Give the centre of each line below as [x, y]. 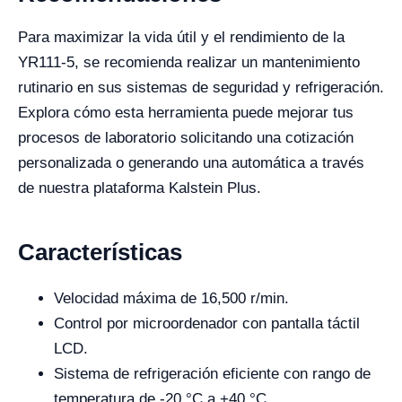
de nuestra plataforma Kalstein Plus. [140, 188]
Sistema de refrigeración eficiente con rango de [212, 374]
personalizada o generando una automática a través [191, 163]
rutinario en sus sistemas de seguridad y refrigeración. [201, 88]
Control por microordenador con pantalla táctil [207, 324]
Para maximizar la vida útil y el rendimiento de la [181, 38]
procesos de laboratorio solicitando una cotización [186, 138]
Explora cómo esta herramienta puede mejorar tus [186, 113]
